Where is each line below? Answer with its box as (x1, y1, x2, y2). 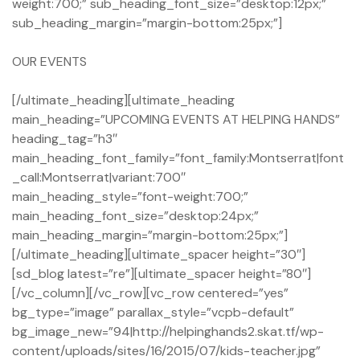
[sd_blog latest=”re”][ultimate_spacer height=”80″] (12, 265, 311, 283)
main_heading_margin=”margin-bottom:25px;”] (12, 227, 288, 244)
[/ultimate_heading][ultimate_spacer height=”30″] (12, 246, 305, 264)
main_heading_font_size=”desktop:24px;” (12, 207, 259, 225)
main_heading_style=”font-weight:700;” (12, 188, 248, 206)
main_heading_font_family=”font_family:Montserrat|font (12, 149, 344, 167)
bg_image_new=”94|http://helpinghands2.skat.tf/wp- (12, 323, 324, 341)
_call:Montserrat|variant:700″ (12, 169, 186, 186)
